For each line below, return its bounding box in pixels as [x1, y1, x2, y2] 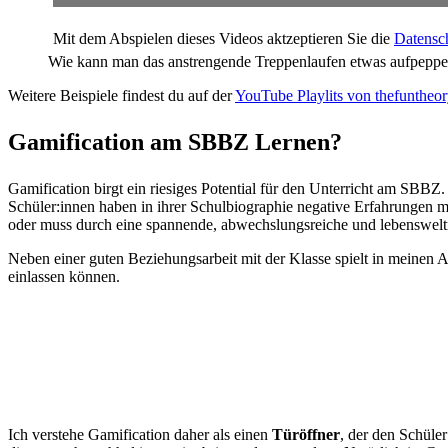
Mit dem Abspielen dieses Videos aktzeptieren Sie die [53, 30, 394, 48]
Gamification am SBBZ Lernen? [8, 129, 342, 156]
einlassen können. [8, 268, 120, 286]
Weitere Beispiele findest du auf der [8, 87, 235, 105]
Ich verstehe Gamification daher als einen [8, 426, 272, 444]
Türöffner [272, 426, 340, 444]
